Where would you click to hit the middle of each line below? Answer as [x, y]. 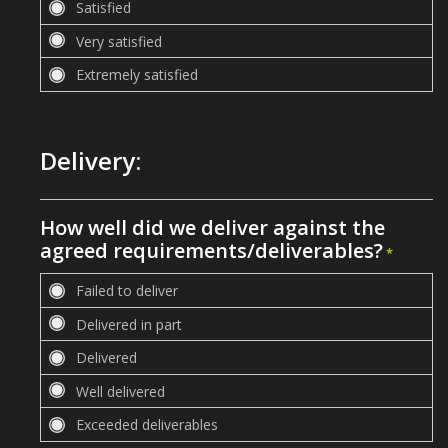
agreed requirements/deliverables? [211, 250]
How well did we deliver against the [212, 227]
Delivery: [90, 160]
